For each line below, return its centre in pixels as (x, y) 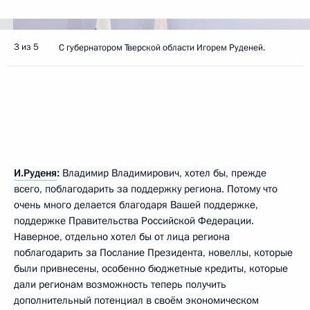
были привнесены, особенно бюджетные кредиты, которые (151, 268)
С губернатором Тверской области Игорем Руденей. (162, 48)
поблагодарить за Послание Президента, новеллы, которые (153, 253)
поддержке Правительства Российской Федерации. (134, 221)
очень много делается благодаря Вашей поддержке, (136, 205)
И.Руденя (35, 173)
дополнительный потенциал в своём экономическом (136, 300)
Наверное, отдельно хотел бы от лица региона (122, 237)
